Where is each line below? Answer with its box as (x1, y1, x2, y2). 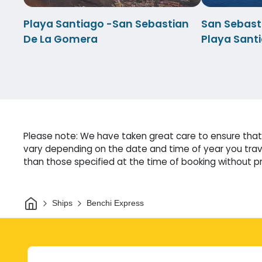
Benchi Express (86, 199, 144, 208)
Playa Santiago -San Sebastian (23, 16, 189, 31)
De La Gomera (23, 32, 98, 46)
